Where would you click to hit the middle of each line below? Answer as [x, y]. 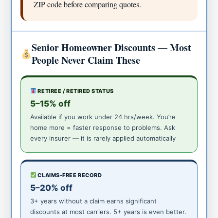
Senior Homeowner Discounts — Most [112, 47]
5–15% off [51, 103]
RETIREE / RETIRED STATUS [75, 91]
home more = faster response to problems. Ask [103, 127]
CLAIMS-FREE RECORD [69, 175]
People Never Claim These [86, 60]
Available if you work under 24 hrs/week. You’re [103, 117]
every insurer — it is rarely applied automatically [103, 138]
